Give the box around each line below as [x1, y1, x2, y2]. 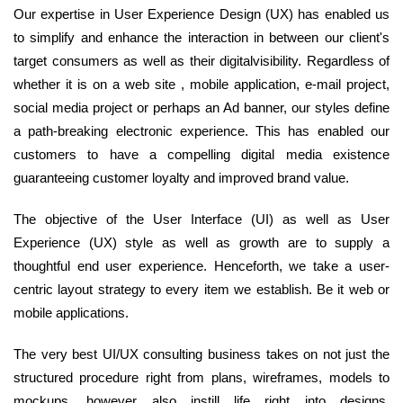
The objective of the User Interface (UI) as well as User [13, 211, 390, 228]
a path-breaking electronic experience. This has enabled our [13, 123, 390, 139]
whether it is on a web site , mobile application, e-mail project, [13, 76, 390, 93]
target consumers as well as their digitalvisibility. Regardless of [13, 53, 390, 69]
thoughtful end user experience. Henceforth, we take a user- [13, 258, 390, 274]
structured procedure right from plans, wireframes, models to [13, 370, 390, 386]
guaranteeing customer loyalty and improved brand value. [13, 170, 349, 186]
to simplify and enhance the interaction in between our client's [13, 30, 390, 46]
